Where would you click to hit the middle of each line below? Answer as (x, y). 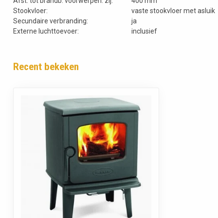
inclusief (144, 31)
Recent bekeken (46, 66)
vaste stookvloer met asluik (173, 10)
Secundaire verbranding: (51, 21)
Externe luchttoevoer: (46, 31)
